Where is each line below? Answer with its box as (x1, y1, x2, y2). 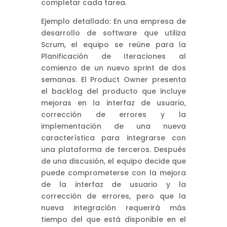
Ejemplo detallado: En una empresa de (41, 16, 186, 26)
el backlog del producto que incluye (41, 86, 186, 96)
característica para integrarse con (41, 132, 186, 143)
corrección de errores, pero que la (41, 191, 186, 201)
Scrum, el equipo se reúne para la (41, 39, 186, 50)
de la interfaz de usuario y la (41, 179, 186, 190)
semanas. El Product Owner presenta (41, 74, 186, 85)
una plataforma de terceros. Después (41, 144, 186, 155)
